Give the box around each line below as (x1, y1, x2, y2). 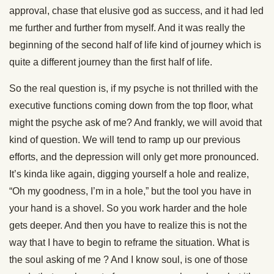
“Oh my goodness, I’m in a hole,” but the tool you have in (9, 186, 251, 196)
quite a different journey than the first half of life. (9, 57, 212, 67)
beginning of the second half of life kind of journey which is (9, 40, 261, 50)
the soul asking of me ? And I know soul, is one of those (9, 254, 248, 265)
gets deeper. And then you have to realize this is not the (9, 220, 247, 231)
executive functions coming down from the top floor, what (9, 100, 253, 111)
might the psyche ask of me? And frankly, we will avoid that (9, 117, 262, 128)
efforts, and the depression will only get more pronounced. (9, 152, 259, 162)
